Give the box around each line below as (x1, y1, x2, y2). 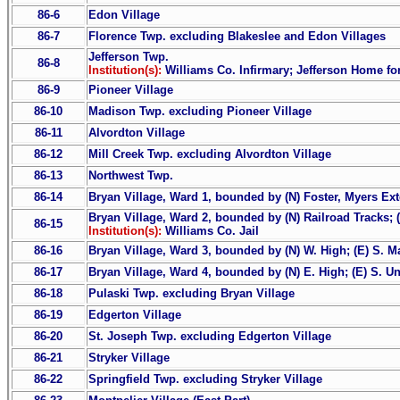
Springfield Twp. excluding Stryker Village (88, 371, 322, 386)
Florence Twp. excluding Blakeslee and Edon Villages (88, 29, 386, 43)
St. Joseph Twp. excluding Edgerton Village (88, 329, 331, 343)
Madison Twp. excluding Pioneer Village (88, 104, 312, 118)
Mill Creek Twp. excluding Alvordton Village (88, 146, 331, 161)
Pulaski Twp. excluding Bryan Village (88, 286, 295, 300)
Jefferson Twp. (88, 49, 169, 63)
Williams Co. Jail (165, 223, 259, 237)
